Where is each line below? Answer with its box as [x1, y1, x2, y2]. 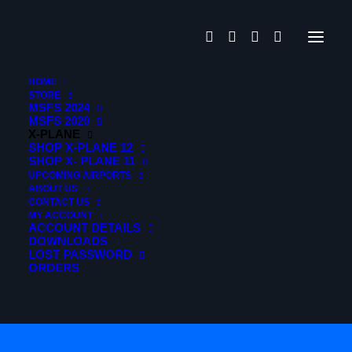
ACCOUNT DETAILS [28, 221, 141, 234]
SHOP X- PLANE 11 [28, 154, 135, 167]
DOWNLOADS [28, 234, 108, 247]
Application [126, 293, 275, 324]
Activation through [79, 211, 322, 242]
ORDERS [28, 261, 79, 274]
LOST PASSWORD [28, 247, 132, 261]
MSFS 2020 [28, 114, 90, 127]
